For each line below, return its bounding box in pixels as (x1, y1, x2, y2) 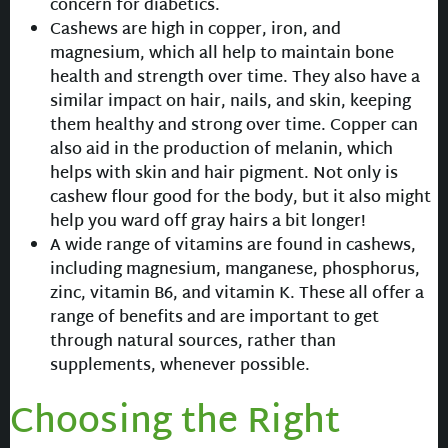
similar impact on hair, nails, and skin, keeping (50, 88, 411, 118)
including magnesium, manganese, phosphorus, (50, 256, 420, 286)
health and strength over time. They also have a (50, 64, 420, 94)
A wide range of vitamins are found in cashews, (50, 232, 416, 262)
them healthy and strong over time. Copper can (50, 112, 418, 142)
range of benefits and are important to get (50, 304, 379, 334)
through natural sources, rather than (50, 328, 336, 358)
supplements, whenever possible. (50, 352, 310, 382)
